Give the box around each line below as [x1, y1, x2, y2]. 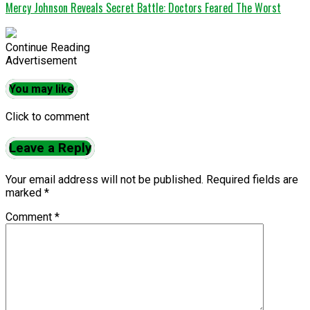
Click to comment [6, 109, 89, 123]
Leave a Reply [9, 140, 91, 156]
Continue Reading [6, 41, 90, 55]
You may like [9, 82, 74, 95]
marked [6, 185, 44, 199]
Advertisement [6, 54, 77, 68]
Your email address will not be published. [6, 172, 203, 186]
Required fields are [206, 172, 298, 186]
